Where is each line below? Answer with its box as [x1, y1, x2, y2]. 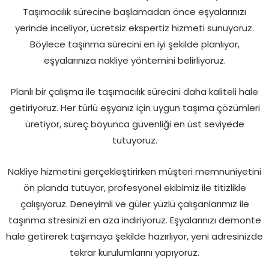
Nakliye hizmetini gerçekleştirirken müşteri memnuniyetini [8, 165, 261, 178]
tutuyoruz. [112, 133, 157, 147]
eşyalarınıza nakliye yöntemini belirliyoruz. [43, 53, 226, 67]
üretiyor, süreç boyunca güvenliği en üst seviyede [25, 117, 244, 130]
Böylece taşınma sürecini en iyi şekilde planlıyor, [29, 37, 240, 50]
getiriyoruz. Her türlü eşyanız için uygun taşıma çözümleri [9, 101, 260, 114]
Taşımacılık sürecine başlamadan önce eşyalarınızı [23, 5, 246, 18]
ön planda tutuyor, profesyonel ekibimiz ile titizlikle [23, 181, 246, 194]
